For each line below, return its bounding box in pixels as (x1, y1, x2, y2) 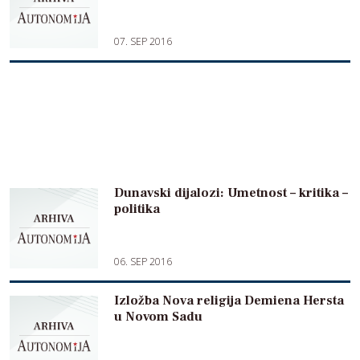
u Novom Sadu (114, 309, 202, 325)
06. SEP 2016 (114, 255, 172, 269)
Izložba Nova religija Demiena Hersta (114, 292, 344, 309)
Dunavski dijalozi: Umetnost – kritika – (114, 185, 348, 202)
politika (114, 201, 160, 218)
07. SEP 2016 (114, 35, 172, 49)
